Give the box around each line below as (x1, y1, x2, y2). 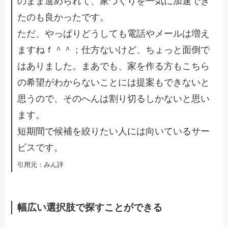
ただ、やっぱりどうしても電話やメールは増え (17, 28, 210, 39)
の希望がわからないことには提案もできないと (17, 77, 210, 88)
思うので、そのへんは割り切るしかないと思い (17, 94, 210, 104)
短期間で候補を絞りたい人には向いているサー (17, 126, 210, 137)
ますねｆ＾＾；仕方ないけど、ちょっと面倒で (17, 45, 210, 55)
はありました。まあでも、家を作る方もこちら (17, 61, 210, 72)
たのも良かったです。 (17, 12, 109, 23)
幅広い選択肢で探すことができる (17, 202, 163, 213)
